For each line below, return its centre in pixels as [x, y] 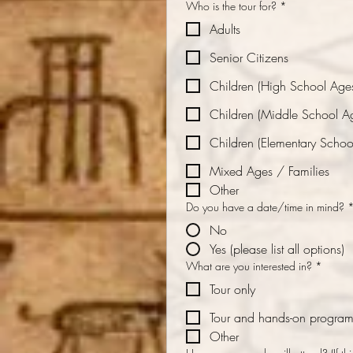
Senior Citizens [249, 58]
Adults [225, 29]
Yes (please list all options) [277, 249]
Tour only [232, 289]
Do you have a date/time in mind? [265, 207]
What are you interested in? [249, 266]
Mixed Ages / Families [269, 171]
